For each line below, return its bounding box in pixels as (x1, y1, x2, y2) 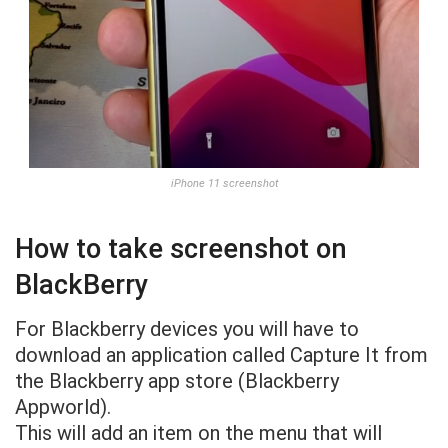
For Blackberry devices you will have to (15, 317, 359, 342)
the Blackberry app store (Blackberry (15, 369, 339, 394)
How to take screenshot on (15, 232, 347, 265)
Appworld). (15, 395, 111, 420)
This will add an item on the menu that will (15, 421, 382, 446)
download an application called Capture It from (15, 343, 428, 368)
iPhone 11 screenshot (170, 177, 278, 191)
